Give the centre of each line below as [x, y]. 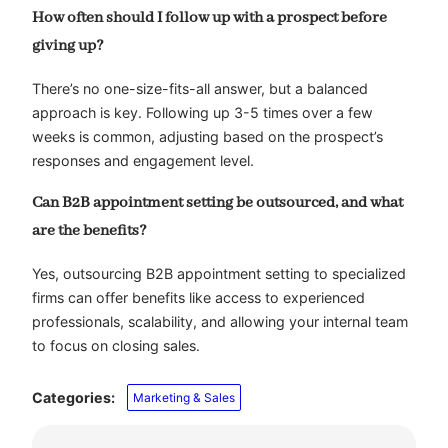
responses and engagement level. [143, 160]
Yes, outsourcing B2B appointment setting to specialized [219, 273]
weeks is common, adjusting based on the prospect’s [207, 136]
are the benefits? [89, 231]
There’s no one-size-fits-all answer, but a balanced [200, 88]
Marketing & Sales [184, 398]
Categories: [73, 398]
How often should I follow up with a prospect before [209, 17]
